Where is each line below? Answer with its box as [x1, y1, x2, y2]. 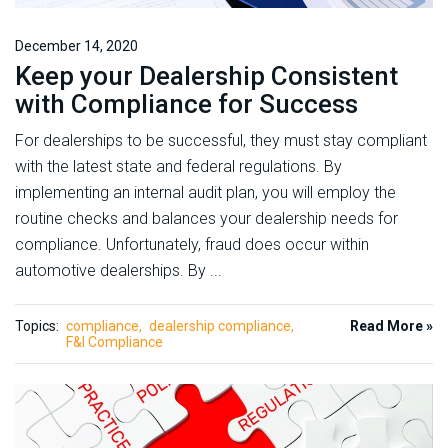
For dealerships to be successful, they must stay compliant [15, 130, 427, 150]
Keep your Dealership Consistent [15, 60, 398, 91]
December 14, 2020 [15, 37, 138, 54]
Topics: [15, 317, 59, 334]
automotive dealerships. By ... [15, 260, 222, 280]
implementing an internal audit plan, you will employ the [15, 182, 396, 202]
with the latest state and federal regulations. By [15, 156, 342, 176]
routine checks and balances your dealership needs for [15, 208, 398, 228]
